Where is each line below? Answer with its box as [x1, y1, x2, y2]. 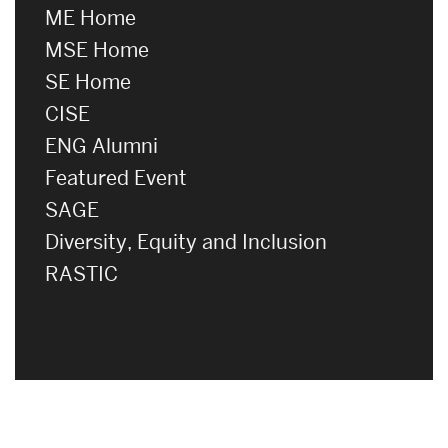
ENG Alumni [45, 132, 158, 159]
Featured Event [45, 164, 187, 191]
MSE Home [45, 36, 149, 63]
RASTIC [45, 260, 118, 287]
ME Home [45, 4, 136, 31]
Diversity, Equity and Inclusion [45, 228, 327, 255]
